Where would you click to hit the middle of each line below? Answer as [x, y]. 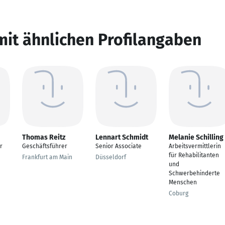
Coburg [179, 193]
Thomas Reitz [44, 137]
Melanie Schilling [196, 137]
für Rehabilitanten [194, 155]
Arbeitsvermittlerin [195, 146]
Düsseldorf [111, 157]
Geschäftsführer [45, 146]
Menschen [183, 182]
